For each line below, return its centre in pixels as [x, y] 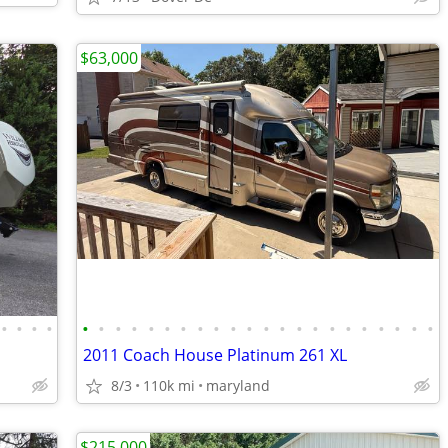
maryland [238, 385]
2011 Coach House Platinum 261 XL [215, 355]
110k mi [169, 385]
